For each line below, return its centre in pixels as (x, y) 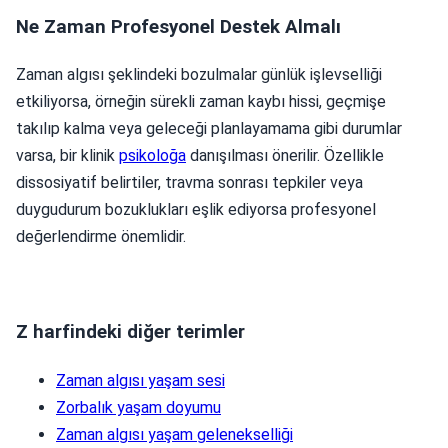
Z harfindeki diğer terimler (130, 332)
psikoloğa (152, 156)
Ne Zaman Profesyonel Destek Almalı (178, 26)
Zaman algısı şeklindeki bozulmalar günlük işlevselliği (199, 75)
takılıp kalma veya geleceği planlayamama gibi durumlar (209, 129)
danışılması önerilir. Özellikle (285, 156)
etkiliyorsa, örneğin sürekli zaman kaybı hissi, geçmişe (201, 102)
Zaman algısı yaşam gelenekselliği (174, 434)
